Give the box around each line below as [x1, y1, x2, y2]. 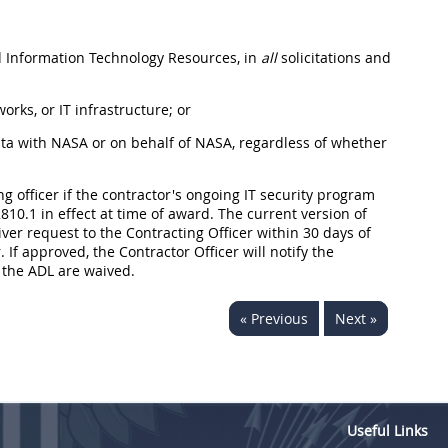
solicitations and [277, 48, 391, 67]
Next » [335, 309, 377, 328]
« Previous [240, 309, 308, 328]
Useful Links [347, 421, 428, 440]
